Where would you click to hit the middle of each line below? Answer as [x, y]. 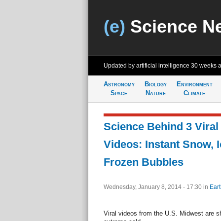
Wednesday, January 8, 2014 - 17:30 [153, 187]
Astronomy [119, 84]
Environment [194, 84]
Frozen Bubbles [143, 162]
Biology [155, 84]
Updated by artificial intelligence [147, 66]
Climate [194, 93]
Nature [155, 93]
